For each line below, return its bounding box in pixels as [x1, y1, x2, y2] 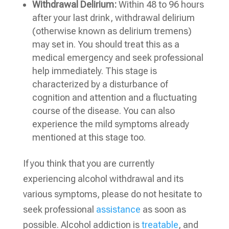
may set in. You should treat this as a [32, 38, 179, 50]
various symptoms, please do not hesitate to [22, 188, 202, 199]
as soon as [140, 203, 186, 215]
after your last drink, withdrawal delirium [32, 12, 195, 23]
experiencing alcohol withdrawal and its [22, 173, 184, 184]
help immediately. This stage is [32, 65, 157, 76]
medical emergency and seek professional [32, 52, 203, 63]
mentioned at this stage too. [32, 131, 148, 143]
